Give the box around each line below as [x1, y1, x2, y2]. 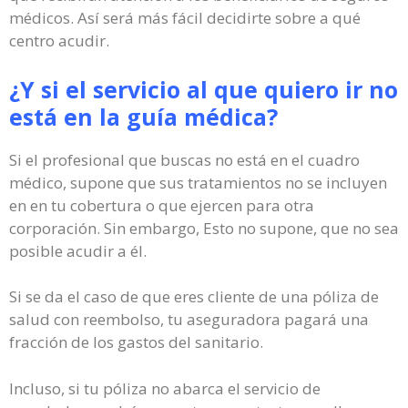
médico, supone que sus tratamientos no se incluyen [9, 171, 387, 193]
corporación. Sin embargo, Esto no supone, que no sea [9, 217, 399, 239]
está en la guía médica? [9, 100, 278, 132]
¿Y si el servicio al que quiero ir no [9, 73, 398, 105]
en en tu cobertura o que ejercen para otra [9, 194, 314, 216]
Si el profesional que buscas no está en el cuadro [9, 148, 360, 170]
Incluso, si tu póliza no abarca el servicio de [9, 377, 321, 399]
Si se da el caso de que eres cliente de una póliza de [9, 286, 379, 307]
